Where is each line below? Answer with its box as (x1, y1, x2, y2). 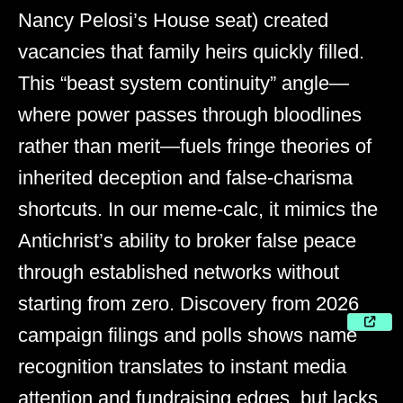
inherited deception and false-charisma (18, 166, 353, 189)
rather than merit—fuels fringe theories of (18, 134, 372, 157)
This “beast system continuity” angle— (18, 71, 349, 94)
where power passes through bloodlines (18, 103, 362, 126)
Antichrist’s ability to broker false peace (18, 228, 356, 252)
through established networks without (18, 260, 339, 283)
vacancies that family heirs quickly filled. (18, 40, 364, 63)
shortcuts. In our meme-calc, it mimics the (18, 197, 378, 220)
